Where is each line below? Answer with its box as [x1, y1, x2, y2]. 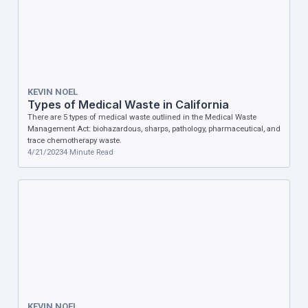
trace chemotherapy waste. [27, 135, 122, 146]
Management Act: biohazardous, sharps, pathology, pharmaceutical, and [27, 124, 280, 134]
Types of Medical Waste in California [27, 98, 229, 112]
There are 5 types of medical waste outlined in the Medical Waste [27, 112, 256, 122]
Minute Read [67, 147, 113, 157]
